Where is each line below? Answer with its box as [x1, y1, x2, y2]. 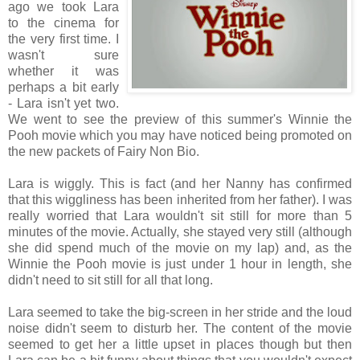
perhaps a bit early [8, 80, 119, 95]
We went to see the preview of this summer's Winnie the [8, 112, 352, 127]
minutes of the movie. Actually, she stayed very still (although [8, 225, 352, 239]
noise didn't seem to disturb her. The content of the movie [8, 321, 352, 336]
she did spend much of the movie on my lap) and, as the [8, 241, 352, 256]
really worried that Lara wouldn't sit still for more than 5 [8, 209, 352, 223]
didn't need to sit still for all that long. [8, 273, 213, 288]
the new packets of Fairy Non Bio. [8, 145, 199, 159]
